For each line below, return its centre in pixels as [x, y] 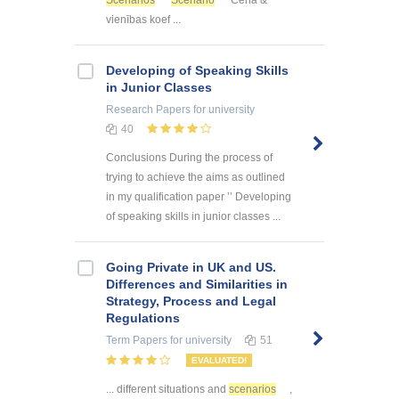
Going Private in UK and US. [191, 268]
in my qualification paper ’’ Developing [199, 197]
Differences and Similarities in [197, 285]
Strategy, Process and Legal [191, 301]
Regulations [143, 318]
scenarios [252, 390]
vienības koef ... [143, 19]
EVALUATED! [219, 361]
